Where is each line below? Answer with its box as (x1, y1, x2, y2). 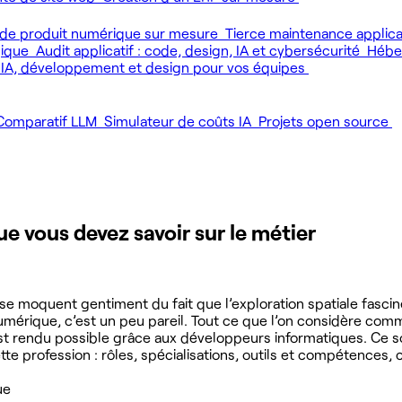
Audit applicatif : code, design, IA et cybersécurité (36, 41, 363, 58)
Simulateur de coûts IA (104, 112, 255, 129)
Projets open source (258, 112, 392, 129)
